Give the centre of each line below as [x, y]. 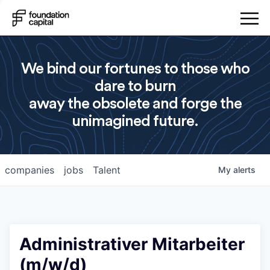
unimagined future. [135, 121]
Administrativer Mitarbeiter [132, 244]
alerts [244, 170]
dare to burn [135, 86]
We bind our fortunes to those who [135, 69]
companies [30, 170]
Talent [107, 170]
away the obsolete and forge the [135, 104]
